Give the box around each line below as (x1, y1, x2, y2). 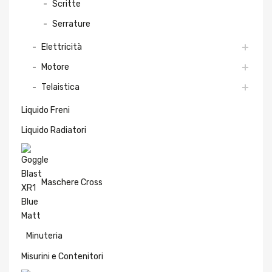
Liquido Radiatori (21, 124, 86, 135)
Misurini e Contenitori (21, 251, 103, 261)
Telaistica (41, 81, 80, 92)
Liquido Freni (21, 104, 70, 115)
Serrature (52, 18, 90, 29)
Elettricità (41, 41, 82, 52)
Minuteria (26, 230, 63, 240)
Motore (41, 61, 69, 72)
